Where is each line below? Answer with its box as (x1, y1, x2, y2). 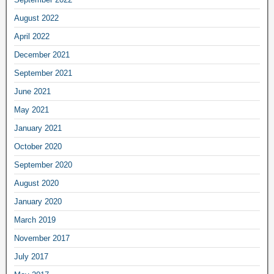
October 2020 (14, 142, 62, 151)
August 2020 (14, 179, 59, 188)
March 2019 (14, 215, 56, 224)
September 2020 (14, 160, 72, 169)
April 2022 (14, 32, 50, 41)
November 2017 (14, 234, 70, 243)
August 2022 (14, 13, 59, 23)
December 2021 (14, 50, 70, 59)
